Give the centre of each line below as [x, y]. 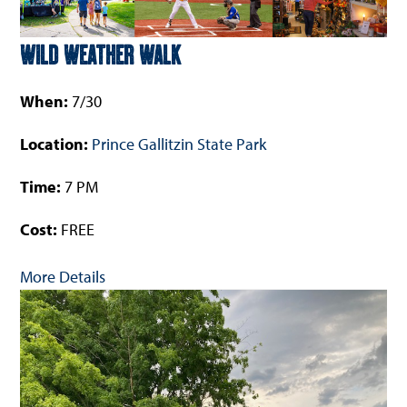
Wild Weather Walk [101, 53]
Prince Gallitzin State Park [179, 144]
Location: [56, 144]
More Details [63, 276]
